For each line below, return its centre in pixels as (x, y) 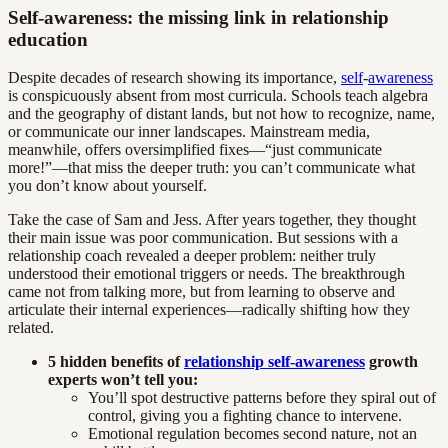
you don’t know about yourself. (107, 186)
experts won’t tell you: (123, 380)
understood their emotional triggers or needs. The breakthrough (206, 274)
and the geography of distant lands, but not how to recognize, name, (221, 114)
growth (391, 362)
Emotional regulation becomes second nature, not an (252, 434)
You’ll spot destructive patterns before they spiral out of (262, 398)
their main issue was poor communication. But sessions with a (203, 238)
